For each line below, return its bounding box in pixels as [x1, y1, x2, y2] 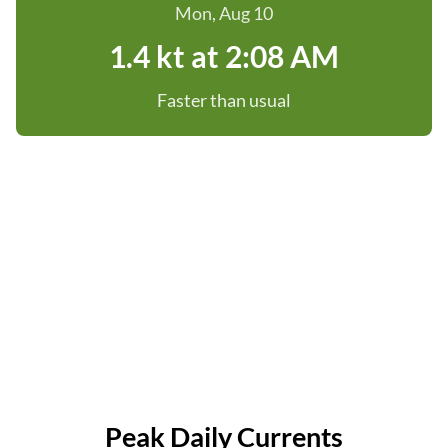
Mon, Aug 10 [175, 2, 273, 24]
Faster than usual [157, 89, 291, 111]
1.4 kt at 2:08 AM [109, 38, 339, 74]
